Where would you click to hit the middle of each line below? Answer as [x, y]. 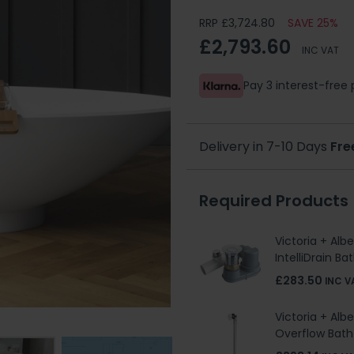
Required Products [274, 200]
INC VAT [320, 50]
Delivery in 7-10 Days [265, 146]
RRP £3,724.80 [237, 23]
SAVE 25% [313, 23]
